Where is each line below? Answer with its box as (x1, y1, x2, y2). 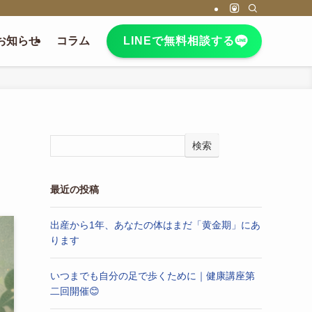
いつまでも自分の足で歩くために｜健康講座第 (50, 270, 255, 281)
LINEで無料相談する (123, 35, 235, 47)
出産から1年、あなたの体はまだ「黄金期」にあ (50, 219, 260, 231)
